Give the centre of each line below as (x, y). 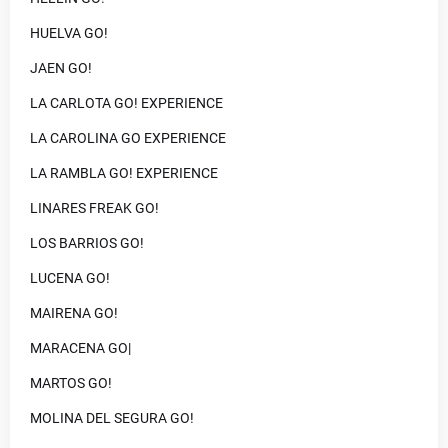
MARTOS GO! (71, 382)
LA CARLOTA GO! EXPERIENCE (126, 102)
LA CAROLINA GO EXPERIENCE (128, 137)
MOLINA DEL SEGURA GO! (112, 417)
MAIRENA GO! (74, 312)
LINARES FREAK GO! (94, 207)
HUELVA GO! (69, 32)
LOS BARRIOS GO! (87, 242)
